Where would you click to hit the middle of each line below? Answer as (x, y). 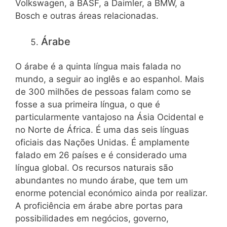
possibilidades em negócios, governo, (92, 219)
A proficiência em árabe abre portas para (99, 206)
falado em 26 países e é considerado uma (101, 155)
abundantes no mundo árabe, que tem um (102, 181)
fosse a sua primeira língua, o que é (88, 105)
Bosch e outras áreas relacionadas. (87, 16)
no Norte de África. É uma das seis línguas (102, 130)
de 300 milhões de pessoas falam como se (103, 92)
